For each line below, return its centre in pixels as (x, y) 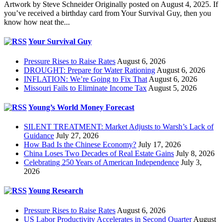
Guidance (39, 136)
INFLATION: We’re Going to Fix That (85, 79)
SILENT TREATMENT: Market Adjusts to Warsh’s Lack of (119, 127)
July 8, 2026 (195, 154)
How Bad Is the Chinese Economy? (80, 145)
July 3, (191, 163)
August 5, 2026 (172, 88)
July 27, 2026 (77, 136)
